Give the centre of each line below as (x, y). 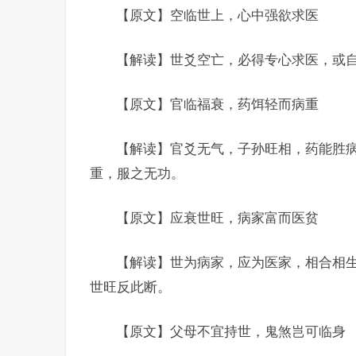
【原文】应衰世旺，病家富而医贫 (217, 218)
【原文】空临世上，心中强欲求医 (217, 15)
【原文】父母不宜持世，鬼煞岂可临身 (231, 331)
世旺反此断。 (130, 287)
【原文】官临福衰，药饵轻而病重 (217, 104)
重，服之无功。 (137, 173)
